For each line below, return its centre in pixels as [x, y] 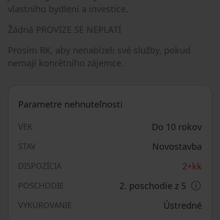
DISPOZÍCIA [40, 166]
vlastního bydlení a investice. [68, 9]
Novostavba [177, 146]
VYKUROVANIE [45, 205]
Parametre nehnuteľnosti [70, 104]
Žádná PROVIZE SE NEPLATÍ [65, 29]
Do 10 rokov [177, 127]
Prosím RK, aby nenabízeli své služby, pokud [99, 50]
